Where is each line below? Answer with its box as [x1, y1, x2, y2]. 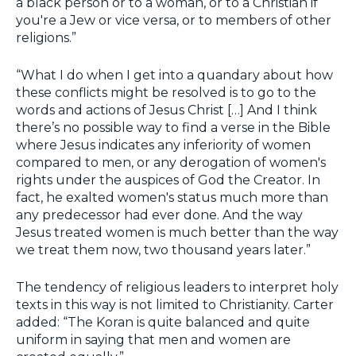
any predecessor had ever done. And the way [16, 207, 303, 223]
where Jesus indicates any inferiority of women [16, 137, 311, 153]
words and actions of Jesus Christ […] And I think [16, 103, 317, 118]
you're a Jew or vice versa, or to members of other [16, 13, 331, 29]
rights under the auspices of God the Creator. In [16, 172, 320, 188]
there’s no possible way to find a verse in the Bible [16, 120, 331, 136]
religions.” [16, 30, 76, 46]
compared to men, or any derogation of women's [16, 155, 326, 171]
